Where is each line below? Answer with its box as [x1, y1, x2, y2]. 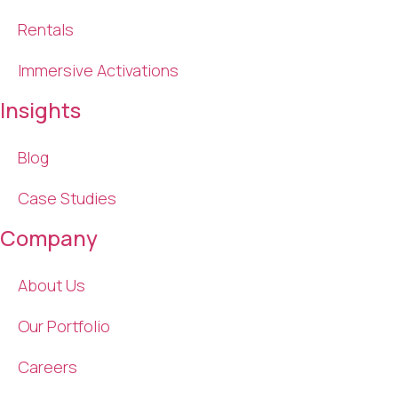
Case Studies [18, 187, 116, 209]
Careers [18, 355, 77, 378]
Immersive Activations [18, 59, 179, 81]
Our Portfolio [18, 314, 110, 337]
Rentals [18, 18, 74, 40]
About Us [18, 274, 85, 296]
